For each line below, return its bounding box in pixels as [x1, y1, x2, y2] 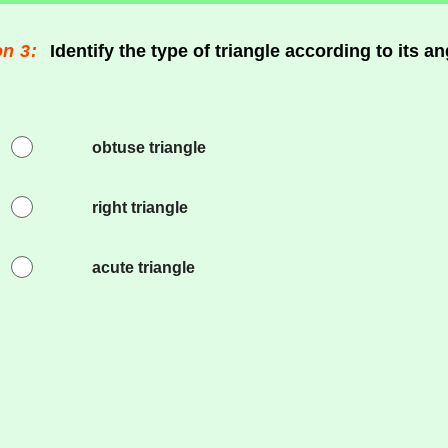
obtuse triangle [91, 139, 206, 156]
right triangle [91, 199, 188, 216]
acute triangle [91, 259, 195, 276]
